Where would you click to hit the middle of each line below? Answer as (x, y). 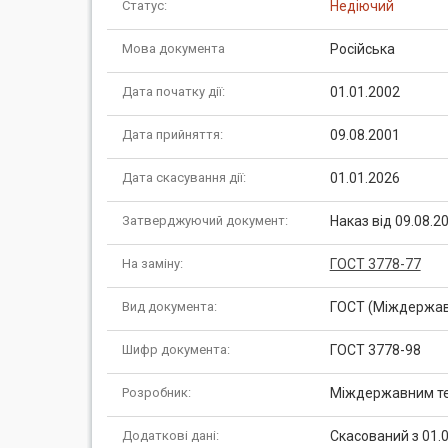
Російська (362, 49)
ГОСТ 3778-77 (375, 264)
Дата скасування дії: (184, 177)
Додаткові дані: (170, 435)
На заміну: (152, 263)
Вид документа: (169, 306)
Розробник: (156, 392)
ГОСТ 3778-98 (375, 350)
